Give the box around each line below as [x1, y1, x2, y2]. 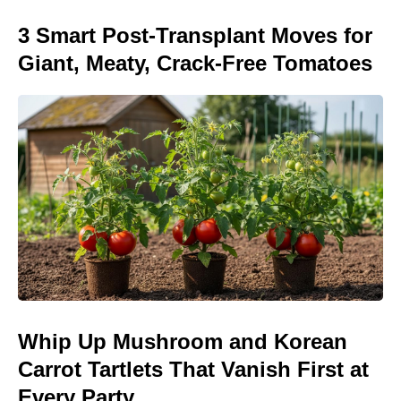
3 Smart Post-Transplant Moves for [18, 23, 372, 48]
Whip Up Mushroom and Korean [18, 328, 347, 354]
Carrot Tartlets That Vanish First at [18, 356, 369, 381]
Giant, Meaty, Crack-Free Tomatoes [18, 51, 372, 76]
